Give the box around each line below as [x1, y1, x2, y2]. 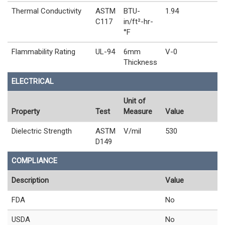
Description [12, 175, 49, 185]
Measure [124, 106, 152, 116]
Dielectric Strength [12, 126, 72, 136]
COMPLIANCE [12, 156, 57, 165]
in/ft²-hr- [124, 17, 153, 26]
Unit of [124, 96, 146, 105]
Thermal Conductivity [12, 6, 81, 16]
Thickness [124, 57, 157, 67]
